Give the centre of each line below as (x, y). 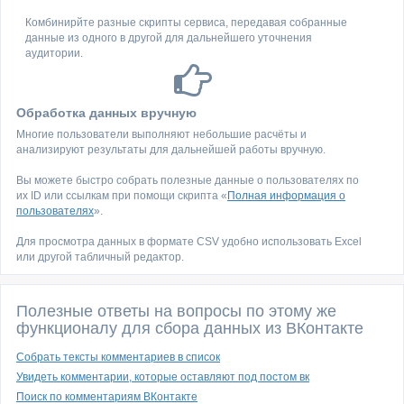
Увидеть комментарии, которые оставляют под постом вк (163, 377)
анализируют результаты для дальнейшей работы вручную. (171, 150)
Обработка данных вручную (106, 113)
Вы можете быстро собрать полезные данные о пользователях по (188, 180)
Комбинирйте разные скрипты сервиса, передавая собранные (186, 23)
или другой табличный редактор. (100, 257)
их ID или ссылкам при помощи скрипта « (122, 196)
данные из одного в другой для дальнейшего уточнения (169, 38)
